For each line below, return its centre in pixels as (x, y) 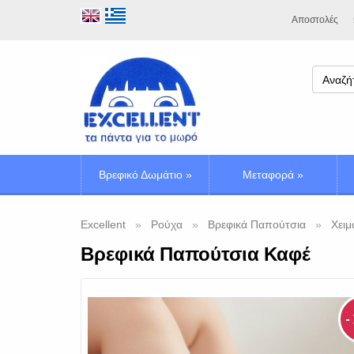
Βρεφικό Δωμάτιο (140, 175)
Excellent (103, 224)
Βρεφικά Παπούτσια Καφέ (196, 254)
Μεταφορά (268, 175)
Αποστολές (314, 20)
